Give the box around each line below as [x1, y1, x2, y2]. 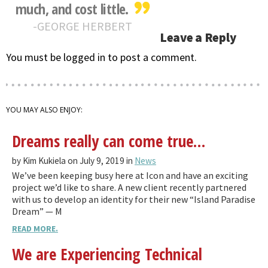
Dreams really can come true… [12, 130, 205, 153]
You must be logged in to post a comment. [6, 50, 197, 65]
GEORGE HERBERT [37, 19, 133, 34]
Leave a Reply [159, 29, 236, 46]
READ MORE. [12, 223, 58, 234]
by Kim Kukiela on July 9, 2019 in [12, 155, 135, 167]
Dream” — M [12, 205, 62, 218]
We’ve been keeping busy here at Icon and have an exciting [12, 169, 248, 182]
